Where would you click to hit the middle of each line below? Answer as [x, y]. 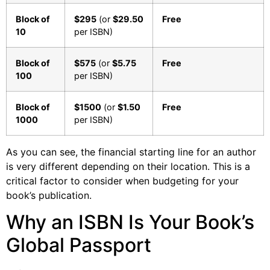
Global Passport [79, 245]
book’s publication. [49, 195]
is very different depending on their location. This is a [128, 166]
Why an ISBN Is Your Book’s [130, 222]
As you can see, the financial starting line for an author [131, 152]
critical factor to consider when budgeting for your [122, 181]
